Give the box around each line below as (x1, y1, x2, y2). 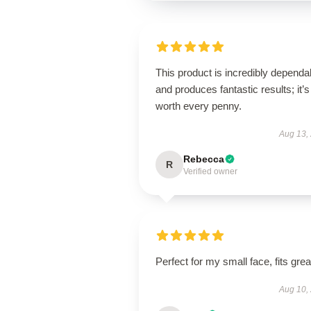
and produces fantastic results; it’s (155, 83, 310, 95)
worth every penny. (155, 100, 242, 112)
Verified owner (183, 167, 237, 176)
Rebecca (183, 153, 224, 165)
